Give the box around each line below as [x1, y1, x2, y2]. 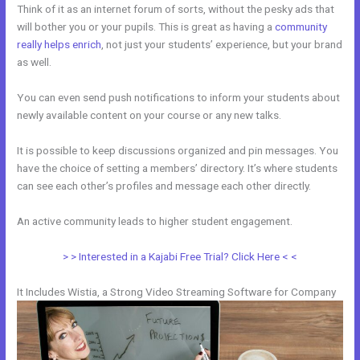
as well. [17, 55, 52, 69]
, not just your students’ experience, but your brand [101, 38, 343, 51]
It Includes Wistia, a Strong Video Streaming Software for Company [17, 284, 337, 298]
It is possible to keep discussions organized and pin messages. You [17, 143, 339, 157]
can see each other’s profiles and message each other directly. [17, 178, 312, 192]
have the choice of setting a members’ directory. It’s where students [17, 161, 338, 174]
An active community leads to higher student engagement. [17, 214, 293, 227]
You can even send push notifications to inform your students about [17, 91, 341, 104]
